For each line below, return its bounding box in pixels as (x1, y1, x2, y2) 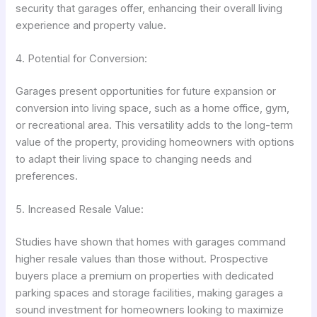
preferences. (16, 169, 79, 183)
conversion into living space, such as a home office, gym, (16, 101, 290, 115)
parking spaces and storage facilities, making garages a (16, 287, 284, 300)
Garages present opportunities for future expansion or (16, 84, 277, 98)
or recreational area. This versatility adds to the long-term (16, 118, 294, 132)
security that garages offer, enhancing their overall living (16, 1, 283, 15)
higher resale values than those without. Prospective (16, 253, 269, 266)
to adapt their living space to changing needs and (16, 152, 253, 166)
